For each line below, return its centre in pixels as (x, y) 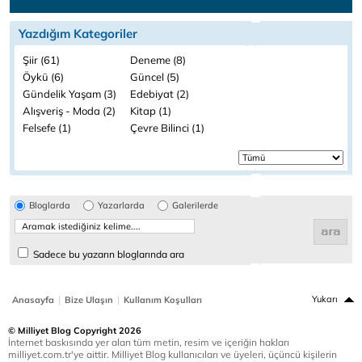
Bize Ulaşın (89, 300)
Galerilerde (195, 205)
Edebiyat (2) (160, 94)
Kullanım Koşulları (163, 300)
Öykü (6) (43, 77)
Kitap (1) (151, 111)
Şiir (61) (41, 60)
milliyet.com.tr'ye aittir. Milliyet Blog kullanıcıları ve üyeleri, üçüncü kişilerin (173, 354)
